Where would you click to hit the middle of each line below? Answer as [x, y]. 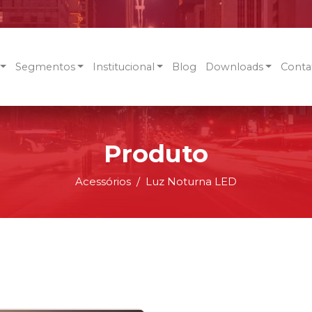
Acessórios [103, 181]
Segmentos [45, 67]
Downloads [234, 67]
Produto [156, 154]
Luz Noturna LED [191, 181]
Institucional [123, 67]
